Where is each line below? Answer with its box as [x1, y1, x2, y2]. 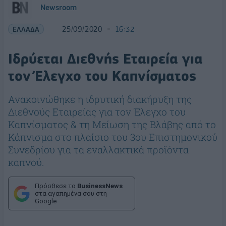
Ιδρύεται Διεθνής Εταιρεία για [8, 50, 203, 67]
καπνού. [8, 156, 44, 168]
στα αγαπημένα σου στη [35, 190, 107, 197]
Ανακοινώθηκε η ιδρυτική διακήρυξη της [8, 93, 192, 105]
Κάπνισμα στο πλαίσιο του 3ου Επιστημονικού [8, 131, 217, 143]
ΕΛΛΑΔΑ [13, 25, 39, 33]
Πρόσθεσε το [35, 182, 77, 190]
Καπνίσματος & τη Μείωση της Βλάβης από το [8, 118, 216, 131]
